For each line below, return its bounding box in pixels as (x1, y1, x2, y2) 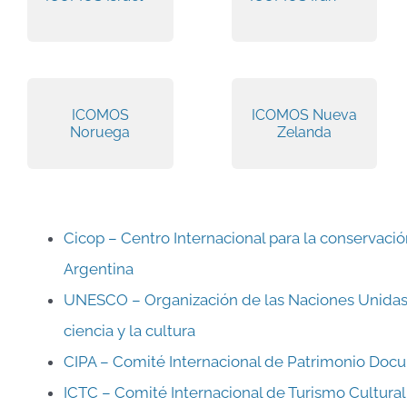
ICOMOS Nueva (251, 105, 357, 124)
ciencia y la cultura (63, 321, 195, 340)
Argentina (63, 259, 134, 278)
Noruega (70, 123, 131, 141)
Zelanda (276, 123, 332, 141)
